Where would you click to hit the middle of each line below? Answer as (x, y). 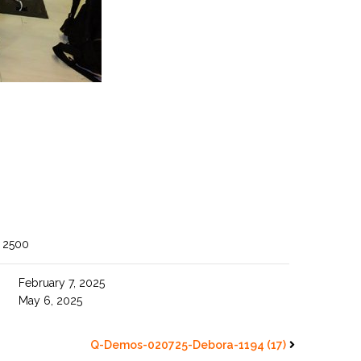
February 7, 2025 (62, 283)
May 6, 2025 (51, 301)
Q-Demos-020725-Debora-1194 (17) (188, 345)
